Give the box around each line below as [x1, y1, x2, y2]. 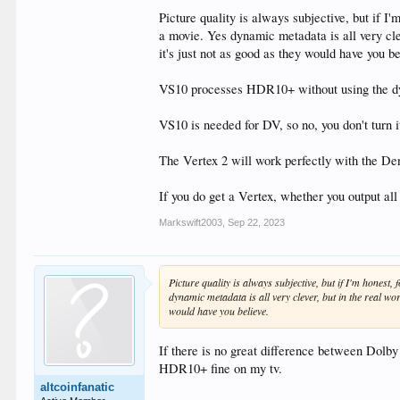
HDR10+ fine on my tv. [159, 359, 283, 377]
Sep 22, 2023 [228, 217, 286, 229]
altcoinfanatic [40, 380, 115, 395]
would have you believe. [169, 304, 270, 319]
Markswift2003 [159, 217, 223, 229]
